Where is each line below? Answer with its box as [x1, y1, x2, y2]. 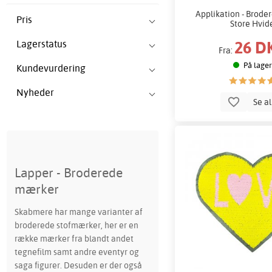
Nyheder [16, 86, 54, 99]
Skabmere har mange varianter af [14, 206, 143, 218]
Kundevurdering [16, 62, 86, 75]
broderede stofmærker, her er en [14, 219, 138, 231]
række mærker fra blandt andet [14, 233, 134, 245]
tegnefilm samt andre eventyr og [14, 246, 139, 258]
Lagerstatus [16, 38, 67, 50]
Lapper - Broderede [14, 165, 123, 181]
